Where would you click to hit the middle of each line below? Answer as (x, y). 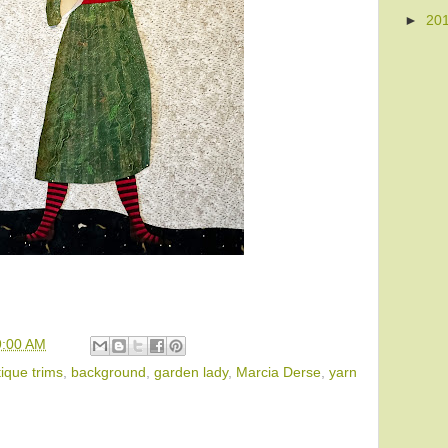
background (108, 373)
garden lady (191, 373)
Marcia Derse (278, 373)
